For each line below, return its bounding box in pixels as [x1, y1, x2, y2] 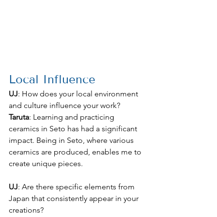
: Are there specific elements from [18, 182, 137, 192]
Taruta [9, 112, 29, 122]
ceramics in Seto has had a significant [9, 124, 139, 134]
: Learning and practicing [29, 112, 116, 122]
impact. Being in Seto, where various [9, 136, 136, 145]
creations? [9, 205, 44, 215]
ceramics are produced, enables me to [9, 147, 143, 157]
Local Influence [9, 72, 95, 87]
